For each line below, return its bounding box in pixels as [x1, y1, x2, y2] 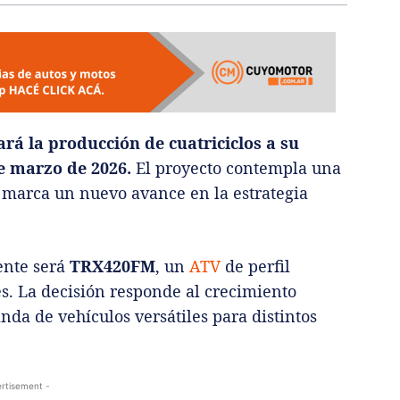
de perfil [221, 255, 290, 278]
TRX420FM [65, 255, 155, 278]
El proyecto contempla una [136, 157, 341, 179]
